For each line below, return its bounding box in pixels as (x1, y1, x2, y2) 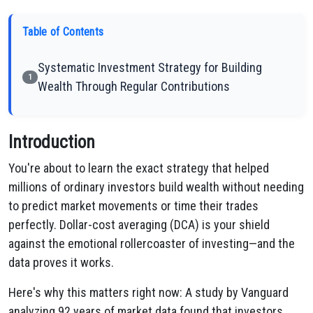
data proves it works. (8, 255, 114, 270)
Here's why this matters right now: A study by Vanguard (8, 285, 289, 300)
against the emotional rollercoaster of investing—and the (8, 236, 295, 251)
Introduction (8, 132, 95, 152)
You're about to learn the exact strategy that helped (8, 161, 269, 175)
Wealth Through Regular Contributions (38, 79, 230, 94)
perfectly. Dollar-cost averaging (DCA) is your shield (8, 217, 270, 232)
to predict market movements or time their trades (8, 198, 259, 213)
